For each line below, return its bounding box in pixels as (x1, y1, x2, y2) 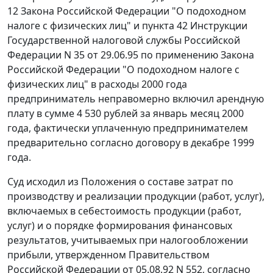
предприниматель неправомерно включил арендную (7, 92, 264, 106)
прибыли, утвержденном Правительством (7, 248, 210, 262)
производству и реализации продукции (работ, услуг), (7, 190, 264, 204)
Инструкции (188, 19, 247, 33)
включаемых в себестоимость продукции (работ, (7, 204, 241, 218)
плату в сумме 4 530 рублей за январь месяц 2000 (7, 107, 244, 121)
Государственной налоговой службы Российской (7, 34, 240, 48)
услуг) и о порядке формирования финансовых (7, 219, 232, 233)
